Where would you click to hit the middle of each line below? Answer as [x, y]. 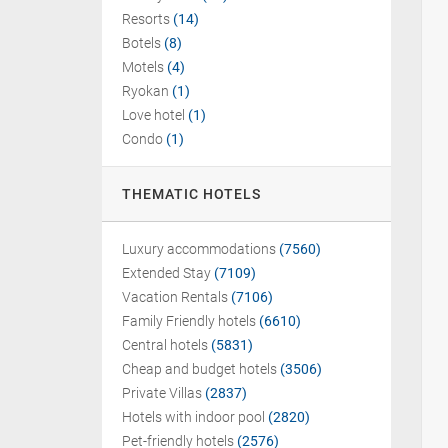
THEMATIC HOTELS [191, 194]
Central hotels [165, 345]
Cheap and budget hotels [199, 369]
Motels [143, 67]
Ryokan [145, 91]
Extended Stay [166, 273]
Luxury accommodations [199, 249]
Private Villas [162, 393]
